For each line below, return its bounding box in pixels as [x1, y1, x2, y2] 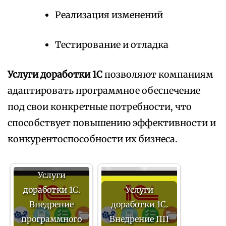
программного [21, 214, 82, 224]
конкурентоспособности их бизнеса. [8, 133, 178, 145]
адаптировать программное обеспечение [8, 85, 200, 97]
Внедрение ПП [109, 214, 169, 224]
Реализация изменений [55, 9, 163, 21]
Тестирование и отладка [55, 39, 168, 51]
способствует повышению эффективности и [8, 117, 216, 129]
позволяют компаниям [102, 69, 213, 81]
